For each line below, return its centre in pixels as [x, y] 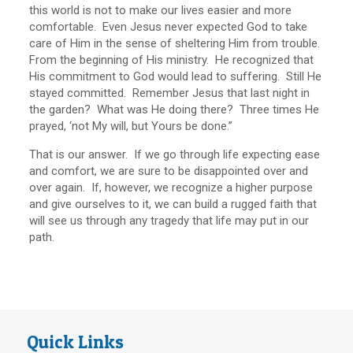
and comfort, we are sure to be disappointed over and [169, 171]
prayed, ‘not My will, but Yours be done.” [131, 126]
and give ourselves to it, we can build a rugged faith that [173, 204]
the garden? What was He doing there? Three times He [175, 110]
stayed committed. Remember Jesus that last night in [170, 93]
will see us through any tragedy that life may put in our [169, 221]
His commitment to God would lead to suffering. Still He [176, 76]
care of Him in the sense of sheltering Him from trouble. [176, 43]
